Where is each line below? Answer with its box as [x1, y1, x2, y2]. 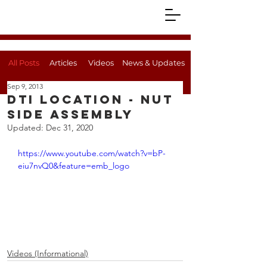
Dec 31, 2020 [46, 122, 93, 133]
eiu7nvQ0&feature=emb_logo [18, 160, 129, 171]
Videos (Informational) [7, 247, 88, 259]
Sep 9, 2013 [7, 82, 43, 91]
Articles [49, 58, 77, 67]
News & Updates [122, 58, 185, 67]
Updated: [7, 122, 46, 133]
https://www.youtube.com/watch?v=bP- [18, 148, 166, 159]
